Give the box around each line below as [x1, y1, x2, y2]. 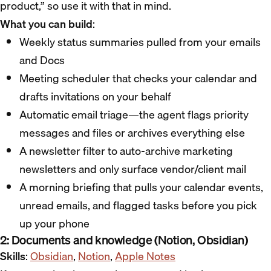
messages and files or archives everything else [19, 124, 245, 142]
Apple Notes [115, 247, 175, 266]
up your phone [19, 215, 90, 233]
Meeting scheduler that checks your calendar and [19, 70, 257, 88]
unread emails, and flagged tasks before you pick [19, 197, 257, 215]
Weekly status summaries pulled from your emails [19, 33, 261, 51]
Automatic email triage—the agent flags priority [19, 106, 249, 124]
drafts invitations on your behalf [19, 88, 171, 106]
